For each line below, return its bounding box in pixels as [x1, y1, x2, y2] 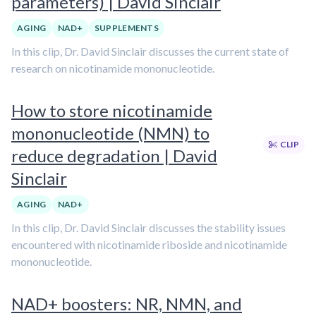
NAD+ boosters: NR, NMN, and [11, 293, 242, 314]
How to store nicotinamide [11, 100, 212, 121]
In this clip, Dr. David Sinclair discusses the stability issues [11, 221, 286, 234]
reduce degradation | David [11, 145, 217, 166]
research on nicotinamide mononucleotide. [11, 61, 214, 75]
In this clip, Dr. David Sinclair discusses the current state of [11, 44, 289, 58]
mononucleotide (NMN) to [11, 123, 209, 143]
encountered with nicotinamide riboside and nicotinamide [11, 238, 287, 251]
